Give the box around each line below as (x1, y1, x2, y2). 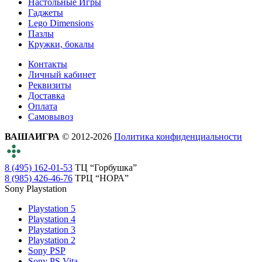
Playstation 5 (28, 203, 75, 213)
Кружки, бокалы (28, 39, 94, 49)
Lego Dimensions (28, 18, 94, 28)
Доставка (28, 90, 65, 101)
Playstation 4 (28, 213, 75, 224)
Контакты (28, 58, 67, 69)
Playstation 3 (28, 224, 75, 235)
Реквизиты (28, 80, 71, 90)
